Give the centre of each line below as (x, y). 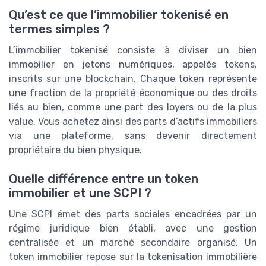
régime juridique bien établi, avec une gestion (133, 229)
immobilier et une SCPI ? (80, 193)
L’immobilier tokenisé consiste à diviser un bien (133, 50)
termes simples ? (59, 29)
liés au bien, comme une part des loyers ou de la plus (133, 107)
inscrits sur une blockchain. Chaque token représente (133, 79)
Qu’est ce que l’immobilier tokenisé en (119, 15)
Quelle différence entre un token (104, 179)
